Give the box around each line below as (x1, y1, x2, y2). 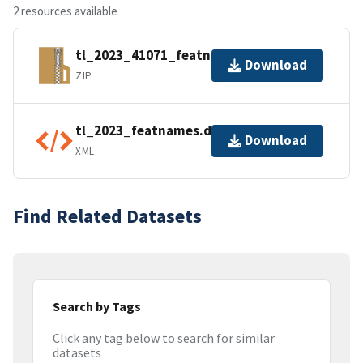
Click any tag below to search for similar (53, 330, 275, 347)
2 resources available (13, 2, 117, 19)
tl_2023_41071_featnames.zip (75, 46, 267, 65)
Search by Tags (53, 297, 141, 314)
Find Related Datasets (13, 203, 202, 228)
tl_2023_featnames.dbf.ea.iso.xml (75, 122, 293, 140)
